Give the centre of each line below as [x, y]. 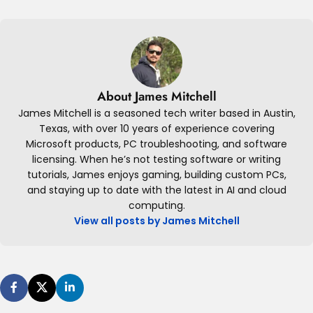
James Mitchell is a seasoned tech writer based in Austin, [156, 113]
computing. [156, 205]
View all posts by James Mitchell [156, 220]
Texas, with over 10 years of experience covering [156, 128]
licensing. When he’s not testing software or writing [156, 159]
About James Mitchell [156, 96]
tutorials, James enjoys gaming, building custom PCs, [156, 174]
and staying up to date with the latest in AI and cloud [156, 190]
